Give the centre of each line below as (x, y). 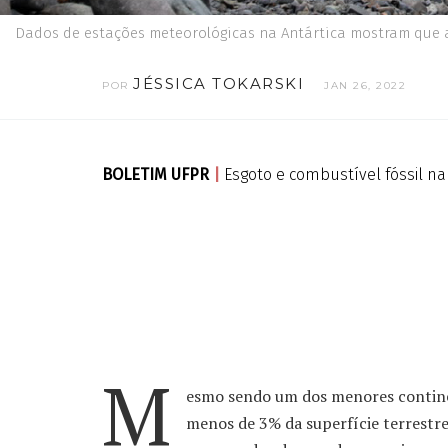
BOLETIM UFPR (157, 174)
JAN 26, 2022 (365, 85)
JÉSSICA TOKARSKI (218, 83)
